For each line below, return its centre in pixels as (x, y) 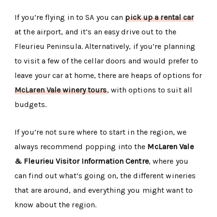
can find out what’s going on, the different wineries (105, 176)
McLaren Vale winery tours (61, 90)
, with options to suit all (150, 90)
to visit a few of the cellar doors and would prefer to (107, 61)
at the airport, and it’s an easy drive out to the (95, 32)
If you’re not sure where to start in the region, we (101, 132)
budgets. (31, 105)
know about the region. (56, 205)
